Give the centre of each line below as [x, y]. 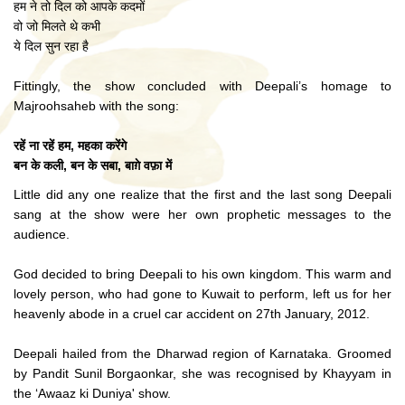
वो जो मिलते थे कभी [57, 26]
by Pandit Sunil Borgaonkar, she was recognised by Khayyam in [202, 373]
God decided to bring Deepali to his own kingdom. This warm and [202, 274]
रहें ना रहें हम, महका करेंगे [70, 146]
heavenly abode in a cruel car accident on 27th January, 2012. [192, 314]
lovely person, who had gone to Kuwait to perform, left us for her [202, 294]
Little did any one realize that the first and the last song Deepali [202, 194]
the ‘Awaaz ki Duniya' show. [92, 393]
